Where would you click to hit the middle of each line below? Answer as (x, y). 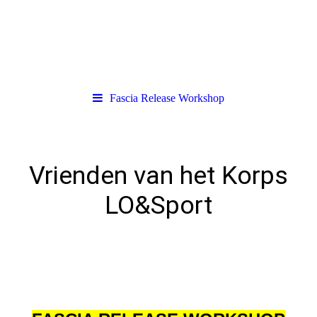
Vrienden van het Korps (158, 175)
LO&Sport (158, 205)
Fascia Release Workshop (167, 98)
